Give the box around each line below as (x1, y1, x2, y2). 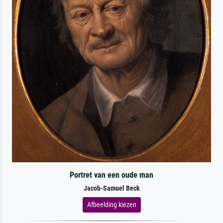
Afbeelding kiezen (87, 200, 136, 209)
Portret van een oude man (69, 170, 153, 180)
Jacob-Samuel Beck (83, 184, 140, 193)
